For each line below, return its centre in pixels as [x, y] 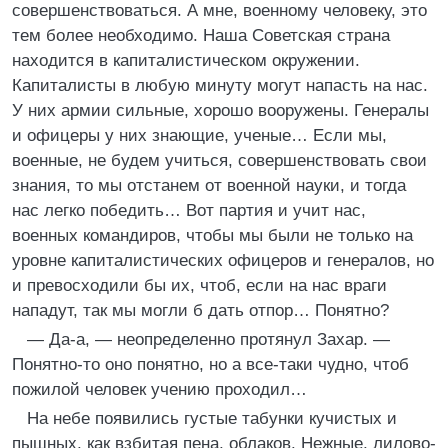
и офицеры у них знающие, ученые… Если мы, [199, 135]
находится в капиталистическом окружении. [186, 60]
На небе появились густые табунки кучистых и [212, 418]
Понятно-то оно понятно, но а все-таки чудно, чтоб [210, 364]
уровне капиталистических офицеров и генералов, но [223, 260]
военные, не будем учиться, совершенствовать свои [219, 160]
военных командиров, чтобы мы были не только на [212, 235]
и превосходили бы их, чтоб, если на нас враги [199, 285]
